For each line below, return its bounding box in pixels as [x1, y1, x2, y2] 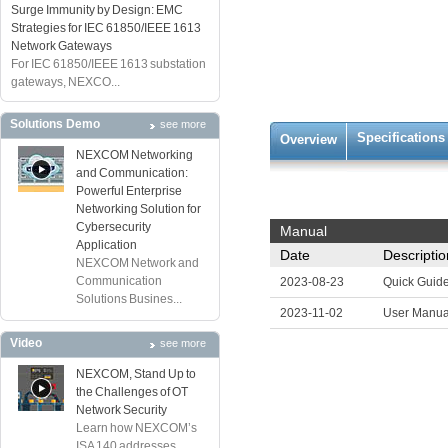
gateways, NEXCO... [11, 75, 120, 89]
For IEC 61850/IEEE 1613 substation [11, 57, 206, 71]
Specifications [357, 130, 445, 145]
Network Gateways [11, 39, 112, 53]
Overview [280, 132, 337, 147]
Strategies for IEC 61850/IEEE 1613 [11, 21, 201, 35]
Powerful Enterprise [76, 184, 182, 198]
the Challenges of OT [76, 385, 188, 399]
